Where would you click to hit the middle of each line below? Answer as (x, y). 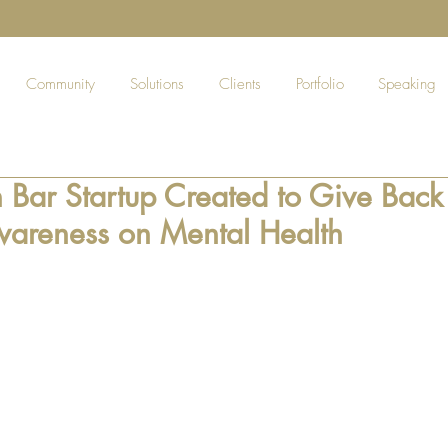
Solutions (157, 84)
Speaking (407, 84)
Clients (240, 84)
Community (60, 84)
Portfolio (320, 84)
